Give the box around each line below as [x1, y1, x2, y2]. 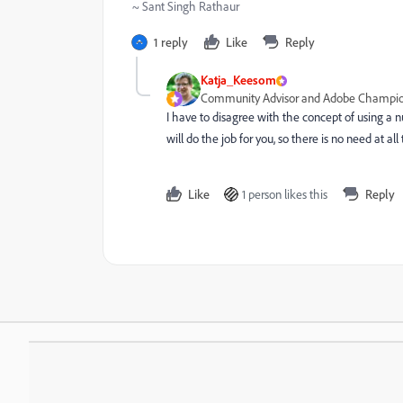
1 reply [154, 34, 188, 49]
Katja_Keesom [201, 72, 276, 87]
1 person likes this [242, 186, 327, 202]
